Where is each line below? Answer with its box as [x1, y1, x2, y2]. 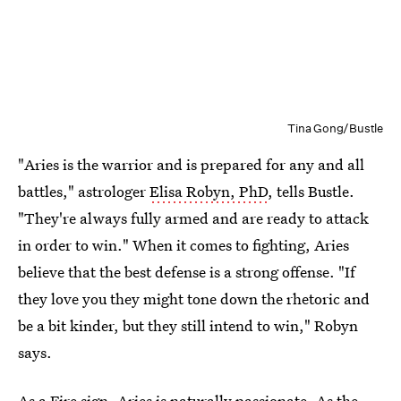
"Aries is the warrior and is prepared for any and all [18, 153, 364, 175]
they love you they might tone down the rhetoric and [18, 287, 370, 309]
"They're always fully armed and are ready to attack [18, 207, 369, 228]
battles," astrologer [18, 180, 149, 201]
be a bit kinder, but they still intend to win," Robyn [18, 314, 358, 336]
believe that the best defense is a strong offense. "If [18, 260, 355, 282]
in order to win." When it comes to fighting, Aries [18, 234, 349, 255]
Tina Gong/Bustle [287, 120, 383, 136]
